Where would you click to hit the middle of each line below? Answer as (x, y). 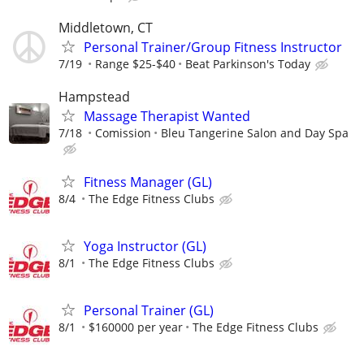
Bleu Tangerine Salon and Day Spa (255, 132)
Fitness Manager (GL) (148, 182)
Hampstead (94, 96)
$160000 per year (136, 327)
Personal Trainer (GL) (149, 311)
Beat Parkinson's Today (248, 64)
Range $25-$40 (135, 64)
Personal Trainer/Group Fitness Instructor (213, 48)
